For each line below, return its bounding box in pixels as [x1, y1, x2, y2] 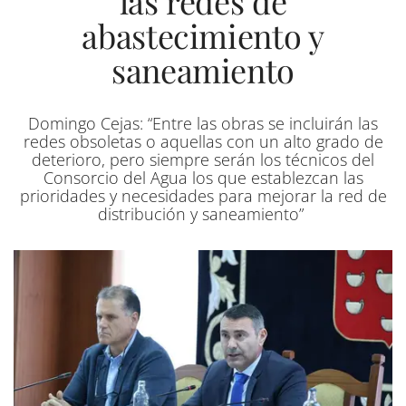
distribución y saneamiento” [98, 203, 308, 225]
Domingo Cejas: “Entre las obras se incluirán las [28, 112, 378, 134]
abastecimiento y [82, 14, 324, 57]
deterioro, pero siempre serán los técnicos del [32, 149, 374, 170]
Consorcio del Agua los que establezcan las [43, 167, 363, 188]
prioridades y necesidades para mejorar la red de [19, 185, 387, 207]
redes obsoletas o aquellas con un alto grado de [23, 130, 383, 152]
